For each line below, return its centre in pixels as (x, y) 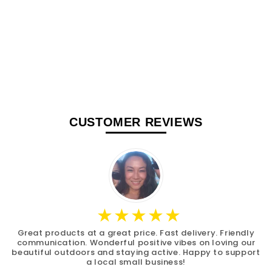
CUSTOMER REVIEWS (136, 122)
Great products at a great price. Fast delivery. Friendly (136, 233)
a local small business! (136, 262)
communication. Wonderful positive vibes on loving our (136, 243)
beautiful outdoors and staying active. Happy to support (136, 252)
